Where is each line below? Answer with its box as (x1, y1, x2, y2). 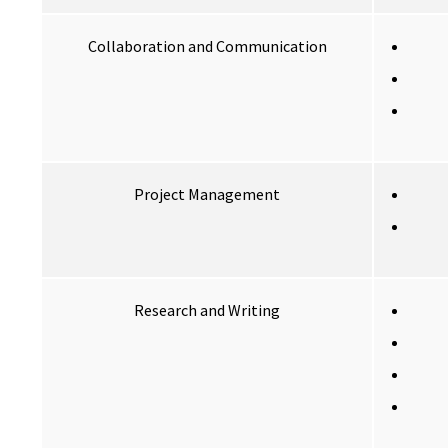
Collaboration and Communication (87, 36, 327, 57)
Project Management (134, 184, 280, 205)
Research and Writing (134, 300, 280, 321)
